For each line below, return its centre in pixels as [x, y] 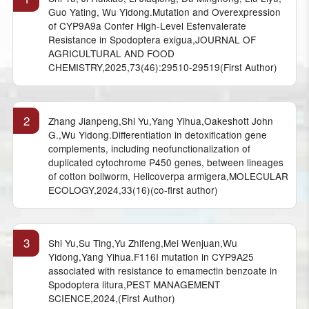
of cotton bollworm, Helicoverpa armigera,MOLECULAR [168, 176]
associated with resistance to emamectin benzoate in [162, 270]
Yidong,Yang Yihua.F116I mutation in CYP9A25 [151, 256]
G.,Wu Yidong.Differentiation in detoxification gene [157, 134]
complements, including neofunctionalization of [149, 148]
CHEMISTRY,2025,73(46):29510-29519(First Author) [162, 67]
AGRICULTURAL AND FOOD [111, 53]
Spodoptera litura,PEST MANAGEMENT [134, 284]
